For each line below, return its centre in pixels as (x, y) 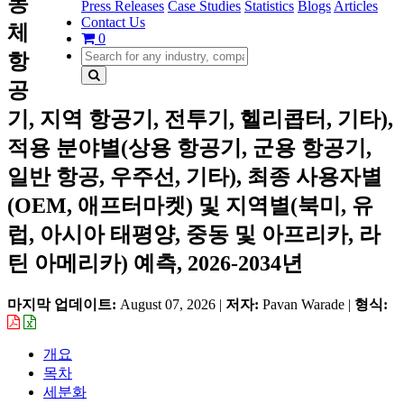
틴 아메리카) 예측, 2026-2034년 (155, 263)
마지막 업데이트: (64, 304)
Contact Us (113, 22)
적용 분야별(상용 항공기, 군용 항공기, (189, 147)
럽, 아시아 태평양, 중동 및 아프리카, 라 (194, 234)
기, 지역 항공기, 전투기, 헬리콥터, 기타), (200, 119)
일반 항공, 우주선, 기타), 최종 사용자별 (195, 176)
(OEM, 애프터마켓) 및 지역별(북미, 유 (190, 205)
